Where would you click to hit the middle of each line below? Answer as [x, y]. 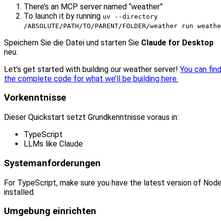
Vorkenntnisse [35, 98]
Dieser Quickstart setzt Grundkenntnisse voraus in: [91, 117]
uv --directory [130, 16]
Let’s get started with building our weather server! [92, 69]
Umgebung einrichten [50, 211]
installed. [19, 192]
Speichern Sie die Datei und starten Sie [73, 42]
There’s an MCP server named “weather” [93, 6]
